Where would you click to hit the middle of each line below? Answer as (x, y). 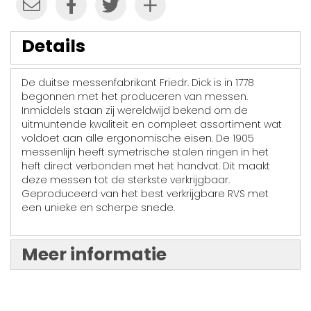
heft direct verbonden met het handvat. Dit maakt (146, 166)
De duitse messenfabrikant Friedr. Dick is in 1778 (138, 82)
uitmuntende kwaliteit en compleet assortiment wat (152, 124)
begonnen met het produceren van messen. (135, 96)
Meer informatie (94, 254)
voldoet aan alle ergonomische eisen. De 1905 (138, 138)
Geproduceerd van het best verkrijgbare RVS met (145, 193)
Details (53, 46)
